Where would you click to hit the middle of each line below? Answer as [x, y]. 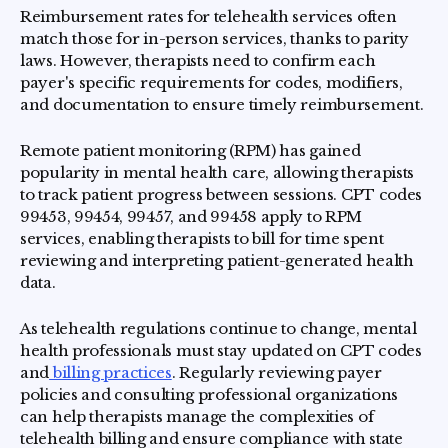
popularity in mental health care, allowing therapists [217, 172]
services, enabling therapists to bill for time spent [202, 238]
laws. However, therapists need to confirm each [198, 60]
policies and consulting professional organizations [209, 394]
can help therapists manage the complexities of [197, 416]
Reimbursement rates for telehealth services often [208, 16]
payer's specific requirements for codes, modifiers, [211, 82]
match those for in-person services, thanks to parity [214, 38]
